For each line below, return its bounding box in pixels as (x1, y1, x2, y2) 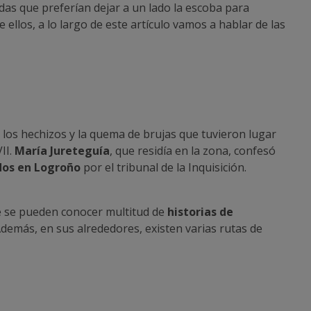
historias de (167, 203, 233, 219)
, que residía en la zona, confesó (110, 142, 276, 158)
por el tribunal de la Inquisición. (81, 159, 246, 175)
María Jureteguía (15, 142, 110, 158)
